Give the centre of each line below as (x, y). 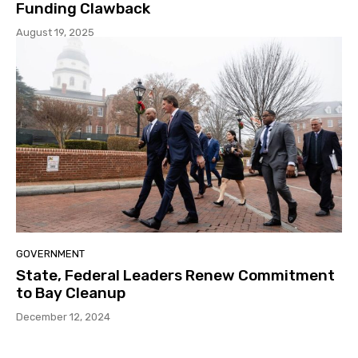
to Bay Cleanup (71, 292)
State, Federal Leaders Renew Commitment (175, 275)
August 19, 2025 (55, 33)
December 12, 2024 (63, 316)
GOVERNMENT (50, 253)
